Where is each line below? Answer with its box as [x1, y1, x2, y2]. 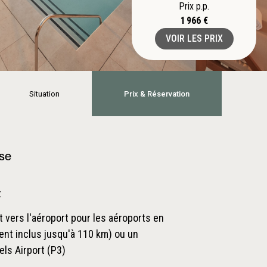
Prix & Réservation [123, 89, 190, 98]
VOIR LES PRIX [165, 33, 223, 44]
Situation [29, 89, 60, 98]
